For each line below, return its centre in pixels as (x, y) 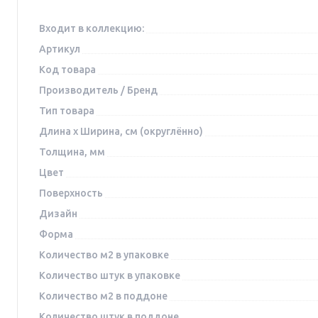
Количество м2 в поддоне (103, 296)
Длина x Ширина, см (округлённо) (121, 132)
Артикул (60, 49)
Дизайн (58, 214)
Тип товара (67, 111)
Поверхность (71, 193)
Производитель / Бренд (98, 91)
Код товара (67, 70)
